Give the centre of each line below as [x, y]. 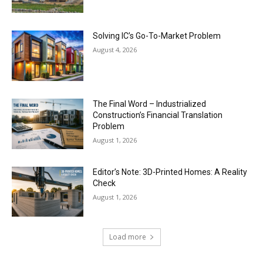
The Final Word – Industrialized [150, 104]
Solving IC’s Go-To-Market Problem [157, 36]
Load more [127, 237]
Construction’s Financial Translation [158, 115]
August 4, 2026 [115, 50]
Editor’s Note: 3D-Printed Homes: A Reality [170, 172]
